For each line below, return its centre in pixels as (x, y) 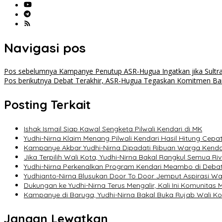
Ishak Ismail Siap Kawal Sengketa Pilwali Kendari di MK (113, 129)
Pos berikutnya (28, 81)
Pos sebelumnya (30, 71)
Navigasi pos (45, 48)
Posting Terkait (47, 105)
